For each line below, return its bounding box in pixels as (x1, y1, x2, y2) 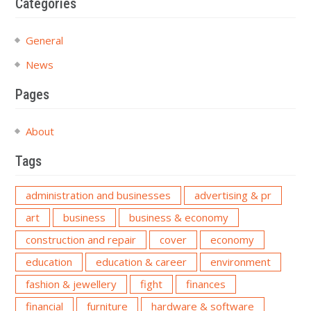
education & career (95, 254, 187, 269)
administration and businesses (25, 187, 171, 202)
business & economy (128, 210, 228, 224)
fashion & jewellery (25, 276, 117, 291)
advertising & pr (194, 187, 271, 202)
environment (210, 254, 271, 269)
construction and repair (25, 232, 136, 246)
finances (185, 276, 226, 291)
